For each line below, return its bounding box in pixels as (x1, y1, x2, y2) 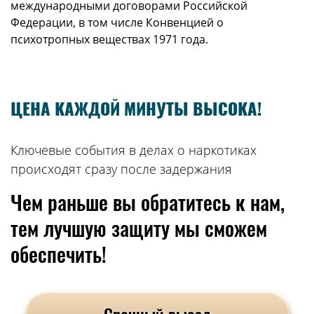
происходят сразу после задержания (11, 160, 232, 177)
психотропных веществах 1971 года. (11, 31, 208, 47)
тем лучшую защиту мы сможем (11, 212, 267, 243)
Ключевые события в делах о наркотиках (11, 141, 257, 158)
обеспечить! (11, 238, 107, 268)
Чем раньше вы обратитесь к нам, (11, 186, 285, 217)
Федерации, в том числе (11, 14, 146, 30)
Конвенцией (146, 14, 214, 30)
